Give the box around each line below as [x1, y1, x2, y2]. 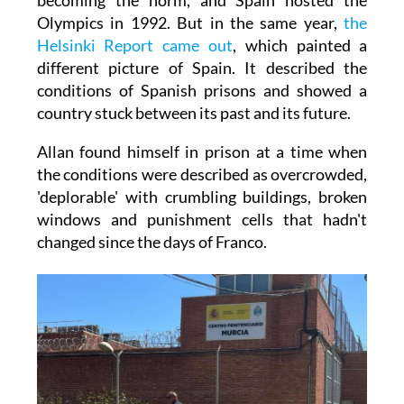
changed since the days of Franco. [36, 231, 270, 252]
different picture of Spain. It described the [36, 57, 368, 78]
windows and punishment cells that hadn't [36, 208, 368, 229]
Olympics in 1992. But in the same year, [36, 12, 344, 32]
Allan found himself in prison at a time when [36, 141, 368, 161]
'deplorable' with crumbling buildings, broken [36, 186, 368, 207]
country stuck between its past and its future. [36, 102, 351, 123]
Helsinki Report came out [36, 34, 233, 55]
